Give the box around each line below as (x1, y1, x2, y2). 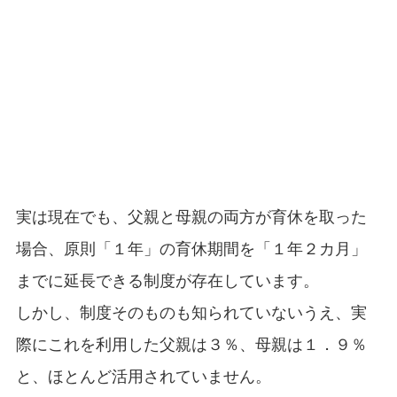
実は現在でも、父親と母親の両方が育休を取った (15, 206, 367, 227)
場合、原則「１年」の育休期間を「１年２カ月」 (15, 237, 367, 259)
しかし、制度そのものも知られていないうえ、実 (15, 301, 367, 323)
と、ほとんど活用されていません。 (15, 365, 271, 386)
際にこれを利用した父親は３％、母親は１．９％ (15, 333, 367, 354)
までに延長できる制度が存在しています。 (15, 269, 319, 291)
